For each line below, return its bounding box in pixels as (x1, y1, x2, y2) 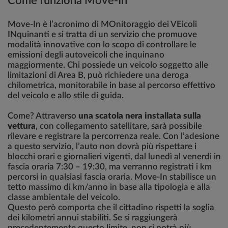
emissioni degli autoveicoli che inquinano (8, 50, 164, 59)
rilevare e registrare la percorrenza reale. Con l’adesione (8, 132, 219, 140)
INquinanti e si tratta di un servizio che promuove (8, 30, 197, 39)
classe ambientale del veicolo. (8, 193, 122, 202)
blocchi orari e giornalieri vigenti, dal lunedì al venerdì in (8, 152, 221, 161)
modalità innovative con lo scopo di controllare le (8, 40, 196, 49)
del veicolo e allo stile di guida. (8, 91, 124, 100)
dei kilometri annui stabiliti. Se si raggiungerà (8, 213, 178, 222)
